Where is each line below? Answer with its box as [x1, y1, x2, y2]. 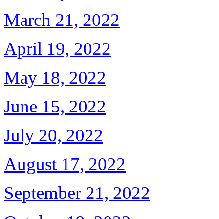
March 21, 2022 [4, 10, 120, 30]
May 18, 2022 [4, 67, 106, 88]
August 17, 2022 [4, 154, 126, 174]
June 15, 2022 [4, 96, 106, 116]
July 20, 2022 [4, 125, 103, 145]
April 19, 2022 [4, 39, 111, 59]
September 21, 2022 [4, 183, 150, 203]
